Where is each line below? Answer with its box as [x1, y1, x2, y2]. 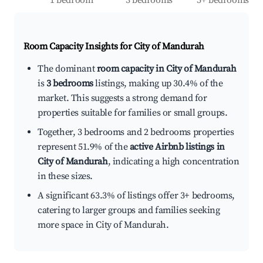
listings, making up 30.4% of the [93, 77, 223, 90]
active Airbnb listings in [129, 141, 225, 153]
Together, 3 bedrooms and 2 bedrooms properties [38, 126, 234, 139]
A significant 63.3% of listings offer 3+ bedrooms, [38, 190, 235, 202]
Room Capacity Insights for [23, 41, 134, 53]
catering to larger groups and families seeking [38, 204, 220, 217]
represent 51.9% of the [38, 141, 130, 153]
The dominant [38, 63, 97, 75]
